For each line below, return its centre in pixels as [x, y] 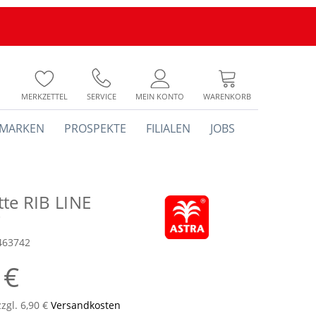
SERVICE [102, 96]
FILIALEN [168, 128]
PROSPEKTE [95, 128]
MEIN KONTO [160, 96]
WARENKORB [227, 96]
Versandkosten [86, 305]
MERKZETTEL [44, 96]
